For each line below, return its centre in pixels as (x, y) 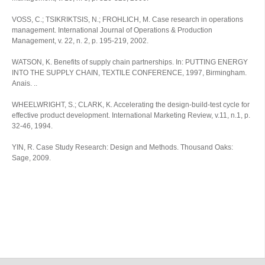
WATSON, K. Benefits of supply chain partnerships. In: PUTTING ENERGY (130, 62)
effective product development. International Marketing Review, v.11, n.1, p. (131, 115)
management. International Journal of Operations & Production (112, 30)
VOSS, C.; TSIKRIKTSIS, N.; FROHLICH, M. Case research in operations (127, 20)
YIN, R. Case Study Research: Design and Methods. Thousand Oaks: (122, 147)
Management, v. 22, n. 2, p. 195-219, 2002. (80, 41)
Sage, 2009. (31, 158)
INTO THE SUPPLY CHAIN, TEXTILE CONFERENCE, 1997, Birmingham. (129, 73)
